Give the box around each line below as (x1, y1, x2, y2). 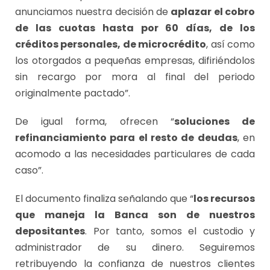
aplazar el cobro (171, 5, 256, 19)
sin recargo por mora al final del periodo (15, 70, 255, 84)
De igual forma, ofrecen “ (15, 115, 174, 129)
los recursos (193, 192, 255, 206)
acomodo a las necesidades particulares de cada (15, 147, 255, 162)
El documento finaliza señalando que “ (15, 192, 193, 206)
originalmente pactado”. (15, 86, 130, 101)
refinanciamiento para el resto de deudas (15, 131, 237, 145)
